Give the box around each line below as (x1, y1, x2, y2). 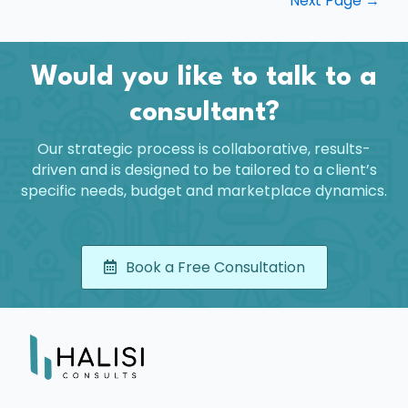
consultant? (128, 99, 280, 127)
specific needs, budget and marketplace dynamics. (21, 180, 387, 202)
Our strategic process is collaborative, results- (37, 138, 371, 160)
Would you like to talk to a (31, 64, 377, 92)
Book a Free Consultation (125, 257, 305, 279)
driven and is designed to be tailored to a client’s (31, 159, 377, 181)
